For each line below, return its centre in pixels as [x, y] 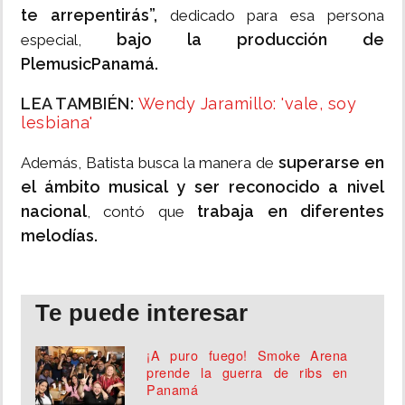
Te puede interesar [141, 313]
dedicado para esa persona [271, 16]
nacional [54, 212]
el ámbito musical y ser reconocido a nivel [202, 187]
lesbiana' [57, 123]
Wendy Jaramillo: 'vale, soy [247, 104]
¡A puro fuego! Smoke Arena [247, 355]
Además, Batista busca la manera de [150, 163]
